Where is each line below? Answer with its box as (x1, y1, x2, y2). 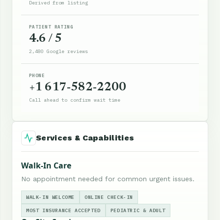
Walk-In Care (21, 160, 71, 171)
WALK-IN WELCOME (26, 194, 75, 201)
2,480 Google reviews (29, 48, 88, 55)
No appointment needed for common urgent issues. (21, 175, 194, 183)
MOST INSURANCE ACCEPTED (26, 207, 101, 214)
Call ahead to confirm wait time (29, 97, 120, 104)
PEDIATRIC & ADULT (110, 207, 166, 214)
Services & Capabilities (36, 133, 135, 143)
